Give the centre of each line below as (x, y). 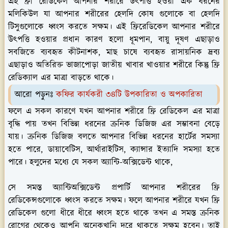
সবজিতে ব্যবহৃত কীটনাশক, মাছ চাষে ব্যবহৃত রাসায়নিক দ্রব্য (114, 52)
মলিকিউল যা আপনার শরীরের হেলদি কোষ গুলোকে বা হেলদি (114, 14)
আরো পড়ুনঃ (35, 94)
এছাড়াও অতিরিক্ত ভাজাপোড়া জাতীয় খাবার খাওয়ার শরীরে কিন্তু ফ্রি (114, 65)
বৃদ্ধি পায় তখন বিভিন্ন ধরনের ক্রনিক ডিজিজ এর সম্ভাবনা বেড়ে (114, 124)
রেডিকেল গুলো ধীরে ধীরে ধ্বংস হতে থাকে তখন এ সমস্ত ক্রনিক (114, 213)
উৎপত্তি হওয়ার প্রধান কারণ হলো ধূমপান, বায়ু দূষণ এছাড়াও (114, 39)
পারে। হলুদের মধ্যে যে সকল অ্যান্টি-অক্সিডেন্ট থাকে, (90, 162)
